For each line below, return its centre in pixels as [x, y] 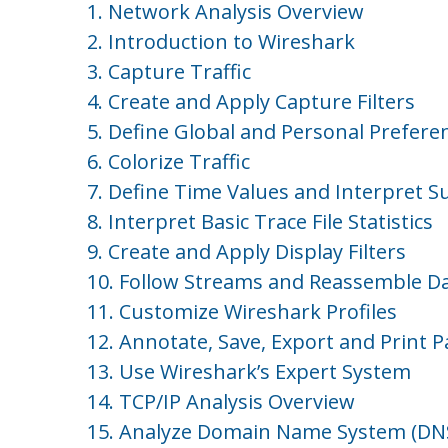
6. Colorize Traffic [168, 161]
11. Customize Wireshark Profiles [242, 311]
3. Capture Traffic [169, 71]
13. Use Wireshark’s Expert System [249, 371]
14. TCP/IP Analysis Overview [221, 401]
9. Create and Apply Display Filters [246, 251]
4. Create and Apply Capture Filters [251, 101]
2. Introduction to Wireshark [221, 41]
